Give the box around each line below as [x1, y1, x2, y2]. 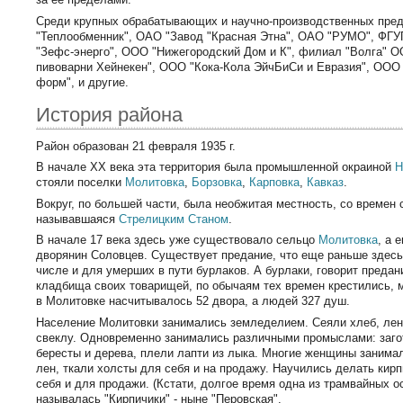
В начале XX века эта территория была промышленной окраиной [36, 160, 396, 175]
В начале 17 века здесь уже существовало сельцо [36, 233, 319, 247]
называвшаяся [36, 211, 120, 226]
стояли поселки [36, 175, 126, 190]
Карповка [249, 175, 300, 190]
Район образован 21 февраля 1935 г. [36, 139, 237, 154]
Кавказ [307, 175, 345, 190]
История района [36, 103, 184, 127]
